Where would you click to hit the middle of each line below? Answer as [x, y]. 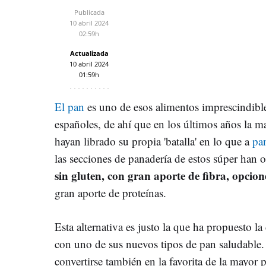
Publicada [89, 12]
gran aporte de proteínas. [110, 192]
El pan [69, 106]
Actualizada [89, 53]
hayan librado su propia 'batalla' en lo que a [153, 141]
